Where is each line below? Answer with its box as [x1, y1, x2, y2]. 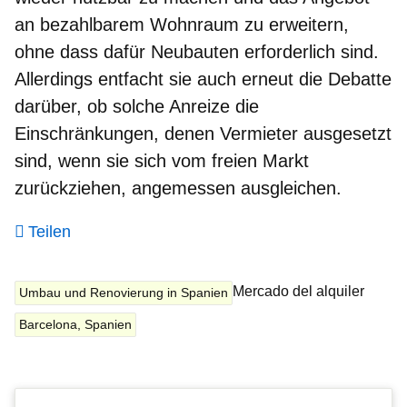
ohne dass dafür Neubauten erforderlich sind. [15, 41, 379, 62]
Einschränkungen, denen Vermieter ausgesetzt [15, 123, 392, 144]
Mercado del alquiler [233, 283, 364, 299]
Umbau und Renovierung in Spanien [19, 284, 228, 300]
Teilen [28, 222, 71, 241]
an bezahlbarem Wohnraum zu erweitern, [15, 14, 349, 35]
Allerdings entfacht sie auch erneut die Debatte [15, 68, 392, 89]
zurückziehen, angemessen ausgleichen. [15, 177, 342, 198]
